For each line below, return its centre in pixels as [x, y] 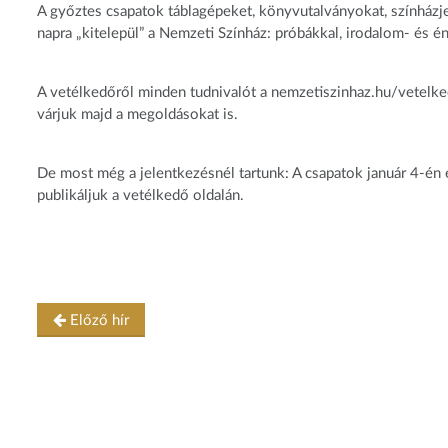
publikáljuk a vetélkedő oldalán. [140, 196]
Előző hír [97, 320]
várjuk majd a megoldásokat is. [137, 115]
